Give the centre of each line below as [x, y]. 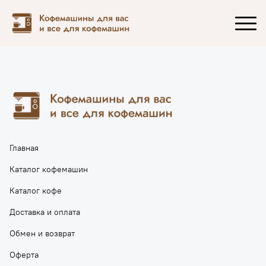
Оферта [24, 255]
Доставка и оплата [45, 212]
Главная [24, 148]
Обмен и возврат [42, 233]
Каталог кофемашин [49, 169]
